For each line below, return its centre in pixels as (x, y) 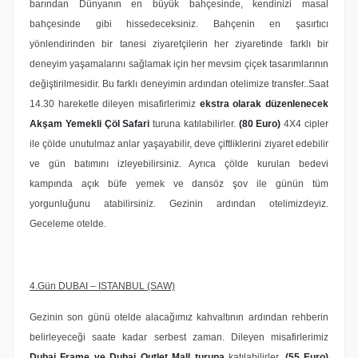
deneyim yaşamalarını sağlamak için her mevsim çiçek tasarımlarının (179, 64)
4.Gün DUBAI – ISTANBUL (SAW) (102, 286)
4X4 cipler (306, 124)
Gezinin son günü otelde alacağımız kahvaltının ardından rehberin (179, 317)
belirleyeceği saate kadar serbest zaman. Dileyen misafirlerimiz (179, 337)
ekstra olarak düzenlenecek (264, 104)
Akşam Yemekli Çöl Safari (91, 124)
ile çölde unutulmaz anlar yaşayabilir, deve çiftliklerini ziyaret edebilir (179, 144)
